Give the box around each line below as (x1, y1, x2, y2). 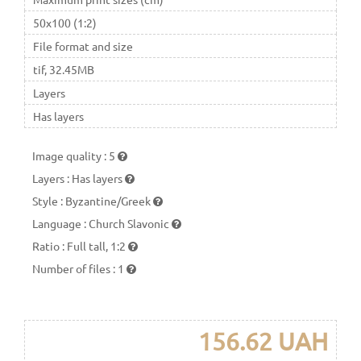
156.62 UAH (198, 326, 328, 355)
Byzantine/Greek (65, 193, 153, 208)
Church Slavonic (89, 215, 172, 230)
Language (32, 215, 84, 230)
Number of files (32, 260, 113, 276)
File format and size (33, 38, 133, 53)
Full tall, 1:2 (67, 238, 128, 253)
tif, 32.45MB (33, 61, 94, 77)
